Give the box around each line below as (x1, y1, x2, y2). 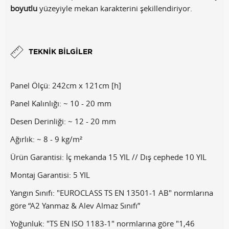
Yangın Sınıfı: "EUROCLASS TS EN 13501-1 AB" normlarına (10, 188, 213, 198)
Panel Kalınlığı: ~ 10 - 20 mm (10, 98, 111, 109)
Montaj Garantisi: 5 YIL (10, 170, 90, 180)
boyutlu (10, 3, 37, 14)
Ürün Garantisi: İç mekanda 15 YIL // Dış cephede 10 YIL (10, 152, 207, 163)
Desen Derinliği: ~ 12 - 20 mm (10, 116, 116, 127)
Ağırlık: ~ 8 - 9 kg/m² (10, 134, 82, 145)
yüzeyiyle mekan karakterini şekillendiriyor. (37, 3, 192, 14)
